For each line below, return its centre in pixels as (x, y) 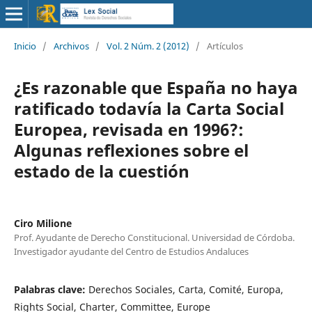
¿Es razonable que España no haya (156, 87)
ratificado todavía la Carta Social (149, 108)
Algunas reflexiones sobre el (131, 150)
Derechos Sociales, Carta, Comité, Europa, (186, 289)
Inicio (25, 46)
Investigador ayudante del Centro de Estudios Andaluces (131, 251)
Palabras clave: (51, 289)
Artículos (225, 46)
